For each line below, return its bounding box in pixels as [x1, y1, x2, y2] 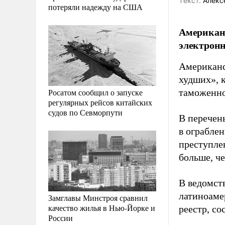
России [48, 212, 73, 223]
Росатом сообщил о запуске [48, 86, 143, 97]
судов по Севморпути [48, 106, 123, 118]
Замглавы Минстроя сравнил [48, 192, 148, 203]
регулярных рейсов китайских [48, 96, 152, 107]
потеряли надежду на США [48, 1, 143, 12]
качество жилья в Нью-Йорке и [48, 202, 155, 213]
